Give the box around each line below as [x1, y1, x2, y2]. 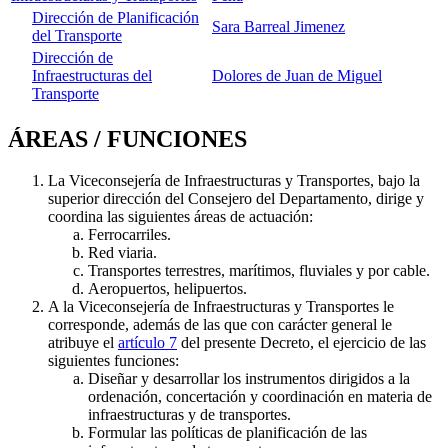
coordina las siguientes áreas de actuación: [48, 208, 313, 226]
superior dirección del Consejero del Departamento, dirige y [48, 190, 424, 208]
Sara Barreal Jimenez [212, 17, 345, 35]
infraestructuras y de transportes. [88, 406, 291, 424]
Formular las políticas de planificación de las [88, 424, 367, 442]
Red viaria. [88, 244, 157, 262]
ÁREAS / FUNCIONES [8, 125, 247, 152]
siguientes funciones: [48, 352, 179, 370]
